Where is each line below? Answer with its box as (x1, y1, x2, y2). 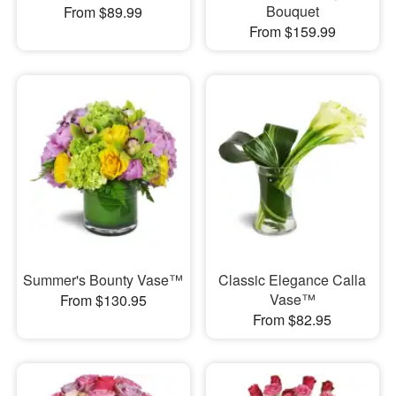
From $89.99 (64, 2, 143, 23)
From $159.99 (248, 21, 336, 42)
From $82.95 (253, 308, 332, 330)
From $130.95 (59, 289, 147, 310)
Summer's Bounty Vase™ (23, 269, 184, 290)
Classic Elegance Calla (218, 269, 367, 290)
